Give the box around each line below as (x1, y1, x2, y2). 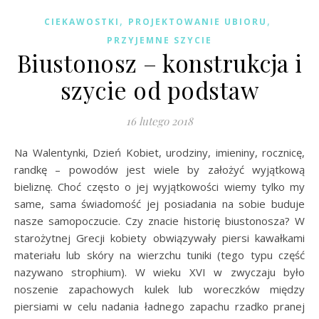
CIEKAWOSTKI (43, 15, 120, 28)
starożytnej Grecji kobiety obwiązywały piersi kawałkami (14, 230, 305, 245)
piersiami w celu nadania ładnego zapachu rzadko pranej (14, 298, 305, 313)
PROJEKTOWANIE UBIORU (127, 15, 267, 28)
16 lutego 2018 (126, 113, 193, 128)
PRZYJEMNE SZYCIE (107, 33, 212, 46)
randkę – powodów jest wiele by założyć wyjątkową (14, 162, 305, 177)
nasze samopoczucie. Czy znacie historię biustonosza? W (14, 213, 305, 228)
